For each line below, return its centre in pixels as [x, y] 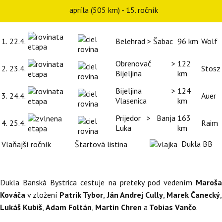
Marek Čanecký [193, 194]
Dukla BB [195, 143]
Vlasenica [131, 100]
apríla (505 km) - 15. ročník [113, 10]
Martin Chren [118, 207]
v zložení [43, 194]
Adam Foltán [69, 207]
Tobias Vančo [172, 207]
